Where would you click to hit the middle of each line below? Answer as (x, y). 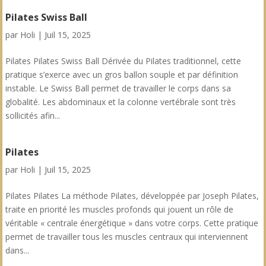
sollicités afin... (32, 115)
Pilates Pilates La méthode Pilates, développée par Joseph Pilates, (132, 196)
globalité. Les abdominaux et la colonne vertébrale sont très (120, 102)
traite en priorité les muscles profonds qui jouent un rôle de (119, 209)
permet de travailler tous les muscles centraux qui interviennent (126, 237)
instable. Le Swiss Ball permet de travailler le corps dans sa (118, 88)
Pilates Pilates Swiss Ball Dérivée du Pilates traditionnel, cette (123, 61)
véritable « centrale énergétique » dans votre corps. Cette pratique (132, 223)
